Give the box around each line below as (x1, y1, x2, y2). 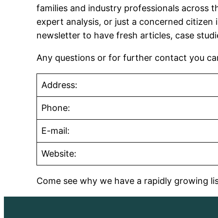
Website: (41, 148, 77, 159)
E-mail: (41, 126, 70, 136)
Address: (41, 80, 78, 91)
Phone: (41, 103, 71, 113)
